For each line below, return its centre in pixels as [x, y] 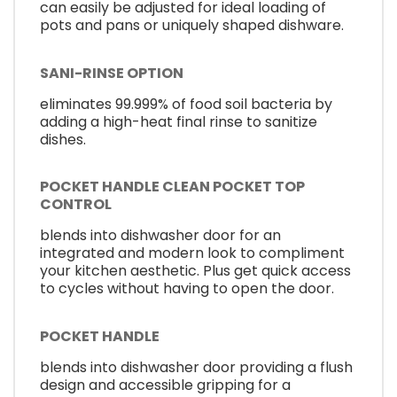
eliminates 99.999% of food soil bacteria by [186, 104]
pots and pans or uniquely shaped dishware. [192, 26]
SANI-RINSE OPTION [112, 73]
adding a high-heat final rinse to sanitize [179, 121]
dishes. [63, 139]
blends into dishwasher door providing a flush [196, 367]
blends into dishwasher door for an [160, 236]
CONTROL [76, 205]
